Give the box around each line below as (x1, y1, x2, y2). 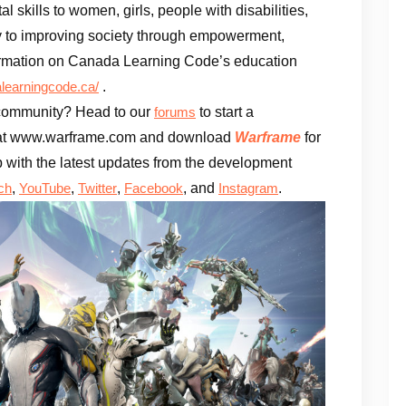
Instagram (218, 180, 278, 196)
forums (154, 104, 196, 120)
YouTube (19, 180, 71, 196)
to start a (196, 103, 254, 120)
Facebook (124, 180, 183, 196)
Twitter (78, 180, 117, 196)
